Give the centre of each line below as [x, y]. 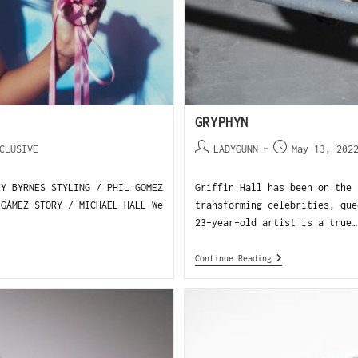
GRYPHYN [221, 123]
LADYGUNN [235, 149]
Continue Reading [233, 259]
